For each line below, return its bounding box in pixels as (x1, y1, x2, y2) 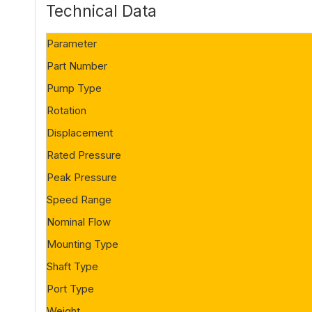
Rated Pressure (47, 148, 121, 162)
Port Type (47, 282, 94, 295)
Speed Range (47, 193, 111, 206)
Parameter (47, 37, 97, 50)
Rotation (47, 104, 86, 117)
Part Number (47, 59, 107, 72)
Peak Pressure (47, 171, 117, 184)
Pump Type (47, 81, 102, 95)
